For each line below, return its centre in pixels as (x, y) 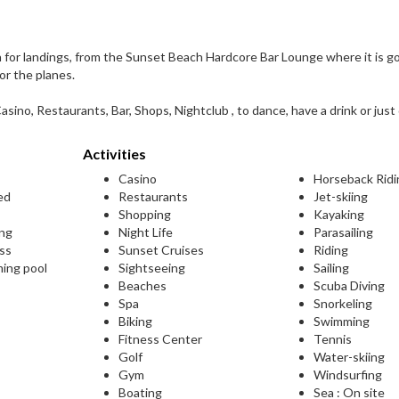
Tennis (333, 339)
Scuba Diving (350, 285)
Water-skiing (350, 357)
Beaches (142, 285)
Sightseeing (151, 268)
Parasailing (344, 232)
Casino (137, 179)
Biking (135, 321)
